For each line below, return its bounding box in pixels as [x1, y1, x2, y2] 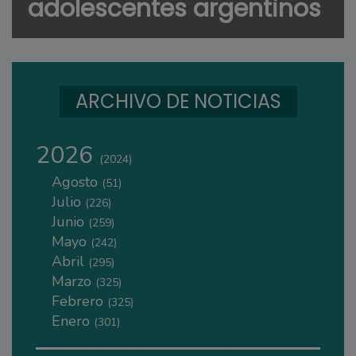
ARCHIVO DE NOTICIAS [75, 88, 281, 115]
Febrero [52, 292, 107, 311]
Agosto [52, 172, 102, 192]
